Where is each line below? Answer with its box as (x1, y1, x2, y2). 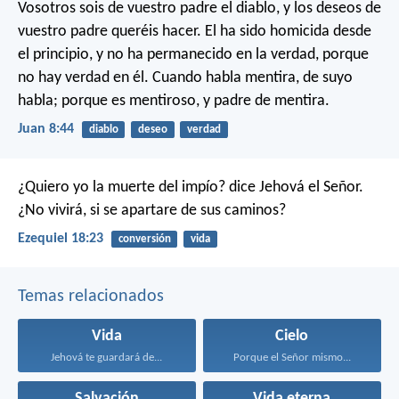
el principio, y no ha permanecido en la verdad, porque (18, 46, 369, 64)
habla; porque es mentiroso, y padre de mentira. (18, 93, 330, 110)
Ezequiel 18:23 (18, 231, 103, 246)
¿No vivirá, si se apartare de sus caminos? (18, 201, 286, 219)
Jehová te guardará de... (51, 351, 163, 363)
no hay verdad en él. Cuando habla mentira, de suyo (18, 69, 353, 87)
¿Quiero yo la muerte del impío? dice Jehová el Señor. (18, 178, 363, 196)
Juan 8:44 (18, 122, 74, 137)
